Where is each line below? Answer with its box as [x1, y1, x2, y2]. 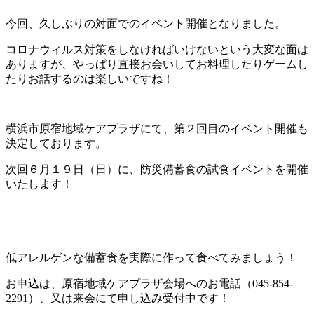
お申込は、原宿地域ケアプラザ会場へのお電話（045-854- [6, 278, 293, 290]
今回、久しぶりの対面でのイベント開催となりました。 [6, 18, 286, 30]
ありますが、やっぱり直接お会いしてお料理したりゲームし [6, 58, 308, 71]
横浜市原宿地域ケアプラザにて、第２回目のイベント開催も [6, 123, 308, 135]
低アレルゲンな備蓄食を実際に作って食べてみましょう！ [6, 252, 297, 264]
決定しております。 [6, 137, 107, 150]
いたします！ [6, 178, 73, 191]
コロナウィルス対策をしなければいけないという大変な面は [6, 43, 308, 56]
